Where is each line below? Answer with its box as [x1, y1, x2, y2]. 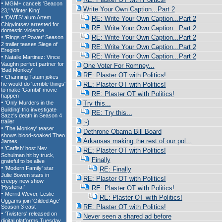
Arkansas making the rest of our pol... [83, 137, 192, 145]
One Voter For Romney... [83, 62, 155, 69]
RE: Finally [99, 166, 131, 173]
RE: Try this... [91, 109, 132, 116]
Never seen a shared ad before [83, 213, 171, 220]
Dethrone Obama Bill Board [83, 128, 162, 135]
